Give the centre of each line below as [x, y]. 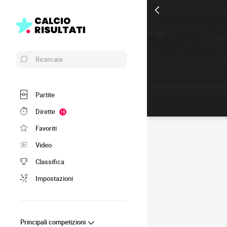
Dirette [45, 111]
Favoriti [46, 128]
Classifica [50, 161]
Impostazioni [54, 178]
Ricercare [49, 59]
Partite [45, 94]
